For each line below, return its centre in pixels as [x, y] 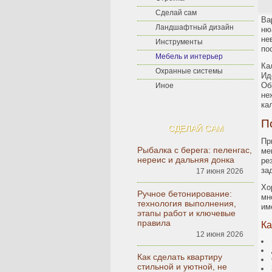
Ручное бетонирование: [185, 194]
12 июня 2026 [220, 234]
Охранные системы [189, 71]
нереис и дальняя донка [186, 160]
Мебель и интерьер [189, 56]
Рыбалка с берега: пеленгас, [195, 150]
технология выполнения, [187, 203]
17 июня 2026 [220, 171]
